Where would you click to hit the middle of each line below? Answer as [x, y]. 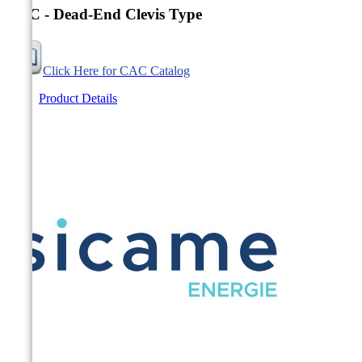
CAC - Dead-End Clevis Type [104, 15]
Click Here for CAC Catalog [116, 71]
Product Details [78, 99]
